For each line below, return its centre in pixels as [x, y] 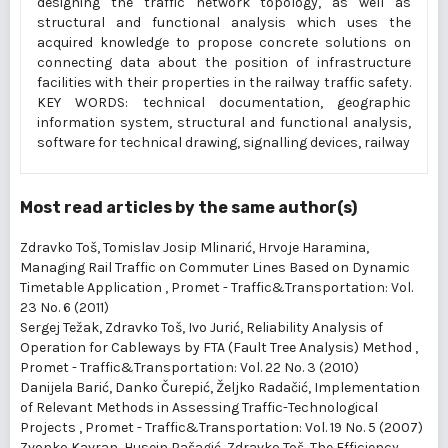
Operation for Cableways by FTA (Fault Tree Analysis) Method [217, 348]
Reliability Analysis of [314, 328]
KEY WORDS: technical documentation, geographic [224, 103]
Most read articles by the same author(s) [188, 208]
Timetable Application [92, 288]
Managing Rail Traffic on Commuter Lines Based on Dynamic [215, 268]
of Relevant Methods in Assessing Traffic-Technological [199, 408]
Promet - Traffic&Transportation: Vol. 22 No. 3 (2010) [189, 368]
